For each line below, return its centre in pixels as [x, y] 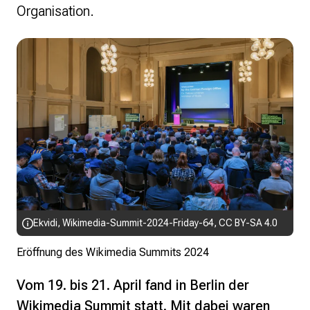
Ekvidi [45, 223]
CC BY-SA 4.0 [248, 223]
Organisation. [55, 11]
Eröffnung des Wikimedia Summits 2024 [113, 253]
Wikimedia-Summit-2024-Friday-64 [138, 223]
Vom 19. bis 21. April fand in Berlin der [133, 285]
